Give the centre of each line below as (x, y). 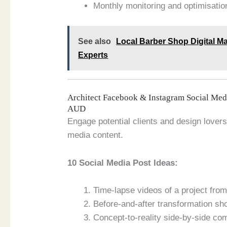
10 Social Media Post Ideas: (123, 163)
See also (95, 41)
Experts (93, 55)
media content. (96, 135)
